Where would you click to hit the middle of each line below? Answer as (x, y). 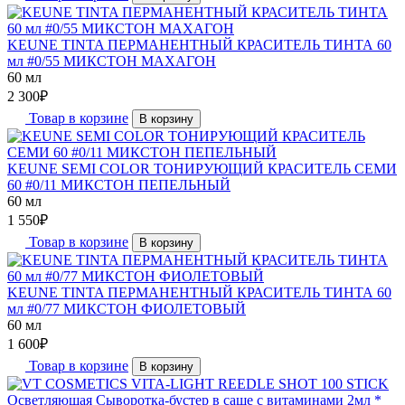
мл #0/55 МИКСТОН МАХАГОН (112, 61)
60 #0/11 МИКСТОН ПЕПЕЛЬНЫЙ (119, 184)
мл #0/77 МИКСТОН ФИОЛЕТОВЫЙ (127, 308)
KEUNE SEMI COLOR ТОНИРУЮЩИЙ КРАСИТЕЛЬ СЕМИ (202, 168)
